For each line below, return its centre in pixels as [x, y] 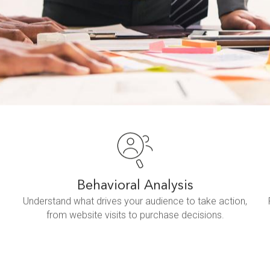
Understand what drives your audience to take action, [135, 201]
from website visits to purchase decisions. [135, 215]
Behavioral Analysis [135, 185]
